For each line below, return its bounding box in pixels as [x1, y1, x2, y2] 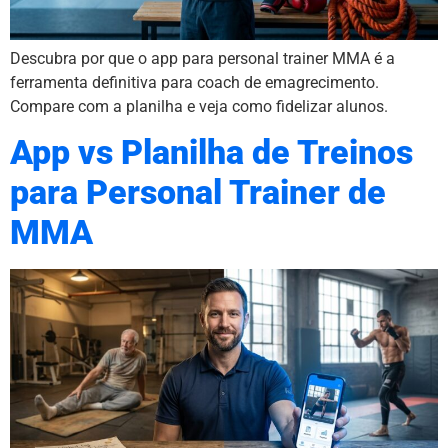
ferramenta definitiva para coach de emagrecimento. [10, 72, 379, 92]
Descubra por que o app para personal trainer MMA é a [10, 48, 395, 68]
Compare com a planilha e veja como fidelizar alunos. [10, 96, 388, 116]
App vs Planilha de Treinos [10, 133, 413, 173]
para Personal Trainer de [10, 173, 386, 213]
